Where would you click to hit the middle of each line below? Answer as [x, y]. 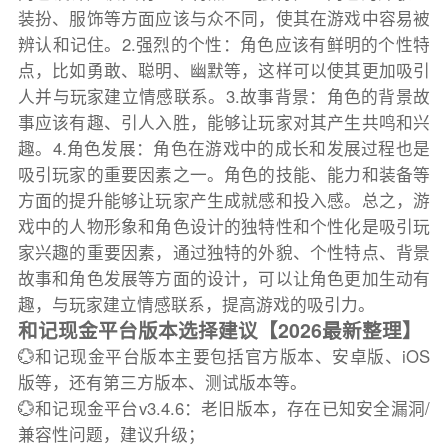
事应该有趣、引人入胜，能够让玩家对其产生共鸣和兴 [224, 122]
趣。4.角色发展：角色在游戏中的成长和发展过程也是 [224, 148]
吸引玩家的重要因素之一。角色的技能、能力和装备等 [224, 174]
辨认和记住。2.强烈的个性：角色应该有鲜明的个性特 [224, 44]
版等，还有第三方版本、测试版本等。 [162, 382]
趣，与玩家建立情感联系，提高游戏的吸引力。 [196, 304]
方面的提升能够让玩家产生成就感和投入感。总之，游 [224, 200]
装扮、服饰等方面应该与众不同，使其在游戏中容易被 [224, 18]
